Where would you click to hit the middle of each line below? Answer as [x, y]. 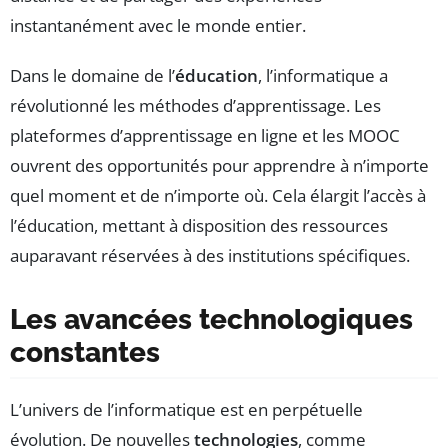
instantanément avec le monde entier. [158, 25]
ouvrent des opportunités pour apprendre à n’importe [219, 165]
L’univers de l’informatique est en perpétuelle [186, 409]
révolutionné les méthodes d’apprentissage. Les [195, 105]
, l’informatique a [323, 75]
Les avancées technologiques [211, 319]
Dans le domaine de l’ [92, 75]
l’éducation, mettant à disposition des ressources [199, 225]
